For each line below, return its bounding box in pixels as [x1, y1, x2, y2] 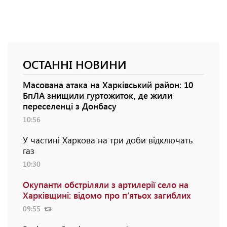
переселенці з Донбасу [23, 100, 117, 111]
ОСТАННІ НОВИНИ [23, 56, 127, 72]
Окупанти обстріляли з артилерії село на [23, 178, 188, 190]
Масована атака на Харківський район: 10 [23, 79, 193, 90]
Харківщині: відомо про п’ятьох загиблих [23, 189, 191, 201]
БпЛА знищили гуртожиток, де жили [23, 89, 172, 101]
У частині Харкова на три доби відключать [23, 134, 193, 145]
